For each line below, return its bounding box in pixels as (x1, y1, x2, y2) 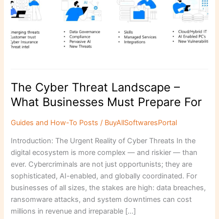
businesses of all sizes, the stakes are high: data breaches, (11, 183, 206, 193)
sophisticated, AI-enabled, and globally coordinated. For (11, 172, 197, 181)
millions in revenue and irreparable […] (11, 207, 136, 216)
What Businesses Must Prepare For (11, 95, 202, 109)
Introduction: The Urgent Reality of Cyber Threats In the (11, 136, 196, 146)
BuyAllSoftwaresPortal (105, 118, 177, 127)
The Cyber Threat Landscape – (11, 80, 180, 95)
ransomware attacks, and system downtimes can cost (11, 195, 192, 204)
